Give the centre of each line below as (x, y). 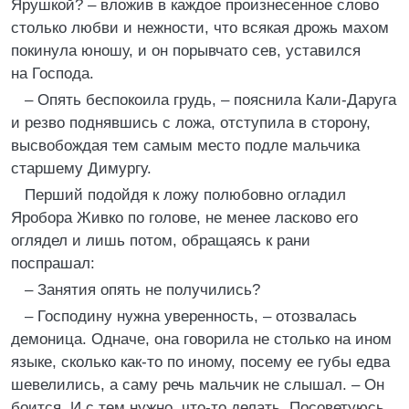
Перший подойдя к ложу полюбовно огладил (185, 195)
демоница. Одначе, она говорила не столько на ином (201, 339)
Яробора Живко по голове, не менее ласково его (184, 218)
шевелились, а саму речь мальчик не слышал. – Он (198, 385)
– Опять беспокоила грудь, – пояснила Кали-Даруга (210, 100)
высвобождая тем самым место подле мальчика (185, 146)
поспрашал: (53, 263)
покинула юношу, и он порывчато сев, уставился (186, 51)
